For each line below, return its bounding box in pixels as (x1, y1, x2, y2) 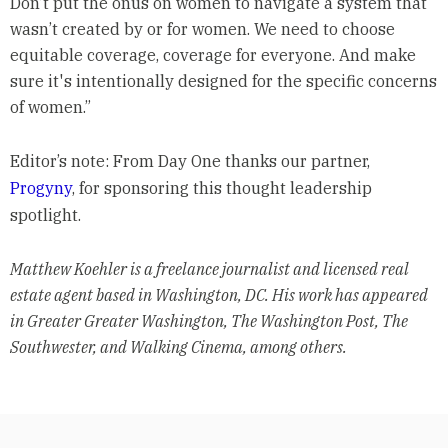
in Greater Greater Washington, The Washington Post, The (9, 310, 408, 331)
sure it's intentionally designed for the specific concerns (9, 70, 437, 91)
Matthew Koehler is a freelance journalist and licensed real (9, 258, 409, 279)
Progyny (9, 177, 72, 198)
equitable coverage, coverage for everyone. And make (9, 44, 416, 65)
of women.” (9, 96, 91, 117)
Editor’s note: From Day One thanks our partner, (9, 150, 370, 171)
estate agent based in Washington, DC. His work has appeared (9, 284, 428, 305)
